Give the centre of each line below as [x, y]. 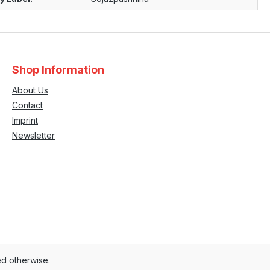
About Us [30, 90]
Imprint [25, 120]
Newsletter [33, 135]
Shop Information [58, 70]
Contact [27, 105]
